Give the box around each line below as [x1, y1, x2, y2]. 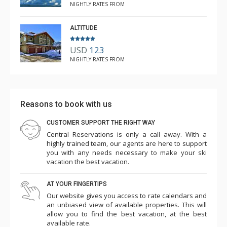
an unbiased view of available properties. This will [47, 200, 207, 210]
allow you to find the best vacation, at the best [47, 209, 207, 219]
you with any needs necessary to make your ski [47, 148, 207, 158]
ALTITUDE [70, 24, 97, 32]
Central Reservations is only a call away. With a [47, 130, 207, 139]
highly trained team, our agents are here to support [47, 139, 207, 148]
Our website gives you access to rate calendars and [47, 191, 207, 201]
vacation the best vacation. [47, 157, 129, 167]
